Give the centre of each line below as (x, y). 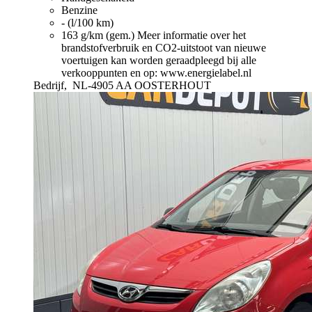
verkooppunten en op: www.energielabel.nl (156, 72)
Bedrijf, (52, 85)
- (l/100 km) (87, 22)
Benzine (79, 10)
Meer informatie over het (192, 35)
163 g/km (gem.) (99, 35)
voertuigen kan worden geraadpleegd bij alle (159, 60)
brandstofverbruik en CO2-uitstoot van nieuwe (164, 47)
